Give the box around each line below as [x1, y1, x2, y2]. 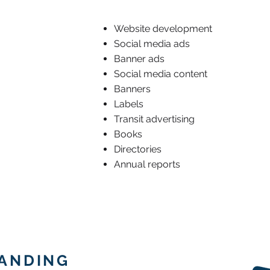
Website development [114, 23, 212, 34]
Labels [114, 98, 143, 110]
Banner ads [114, 53, 165, 64]
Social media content [114, 68, 207, 80]
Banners [114, 83, 151, 95]
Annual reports [114, 159, 180, 170]
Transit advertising [114, 113, 195, 125]
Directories [114, 143, 162, 155]
